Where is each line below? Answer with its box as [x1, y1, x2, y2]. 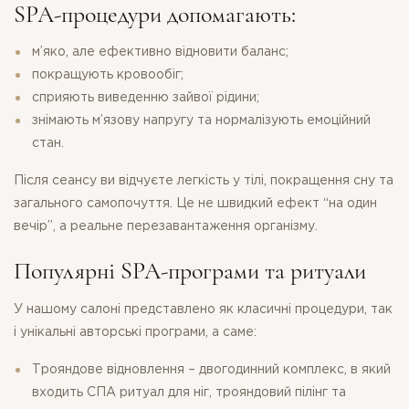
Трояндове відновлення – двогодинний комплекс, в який [32, 364, 391, 376]
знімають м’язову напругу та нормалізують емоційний [32, 114, 371, 126]
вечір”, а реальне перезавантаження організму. [14, 220, 318, 232]
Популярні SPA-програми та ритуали [14, 257, 366, 286]
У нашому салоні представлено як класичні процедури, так [14, 304, 393, 316]
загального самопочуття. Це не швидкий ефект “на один [14, 197, 377, 209]
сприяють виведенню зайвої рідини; [32, 91, 259, 103]
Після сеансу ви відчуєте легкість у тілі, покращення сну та [14, 174, 393, 186]
